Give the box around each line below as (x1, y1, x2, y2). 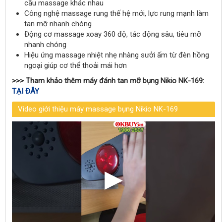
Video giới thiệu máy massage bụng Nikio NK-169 (18, 105, 178, 114)
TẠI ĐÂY (12, 87, 39, 96)
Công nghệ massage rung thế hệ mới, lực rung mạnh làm (24, 9, 209, 18)
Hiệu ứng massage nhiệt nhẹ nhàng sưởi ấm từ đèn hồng (24, 51, 209, 60)
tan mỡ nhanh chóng (24, 19, 92, 29)
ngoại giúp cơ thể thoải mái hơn (24, 61, 127, 70)
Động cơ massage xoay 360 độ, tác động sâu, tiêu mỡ (24, 30, 201, 39)
